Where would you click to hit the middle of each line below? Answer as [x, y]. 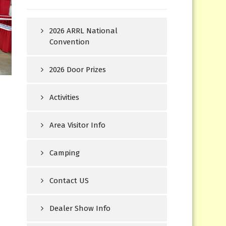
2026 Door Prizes [78, 70]
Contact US [69, 181]
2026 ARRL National [84, 31]
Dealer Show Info [80, 209]
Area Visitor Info [78, 125]
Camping [65, 153]
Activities [65, 98]
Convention [70, 42]
